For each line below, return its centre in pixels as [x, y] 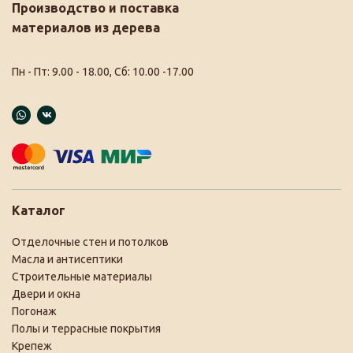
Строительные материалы [82, 276]
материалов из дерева [86, 27]
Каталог [39, 210]
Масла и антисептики [67, 259]
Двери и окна [46, 294]
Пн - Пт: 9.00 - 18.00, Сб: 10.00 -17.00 [103, 71]
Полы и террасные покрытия [86, 328]
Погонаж [34, 311]
